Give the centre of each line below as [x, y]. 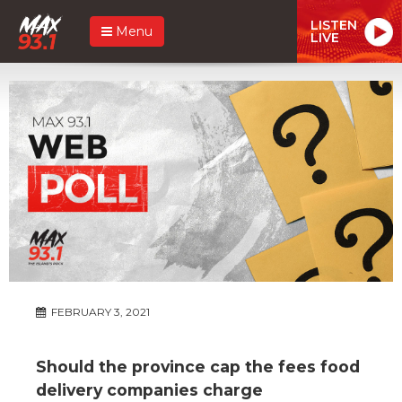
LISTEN [334, 25]
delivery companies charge [149, 389]
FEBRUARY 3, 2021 [99, 311]
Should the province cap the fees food [198, 366]
